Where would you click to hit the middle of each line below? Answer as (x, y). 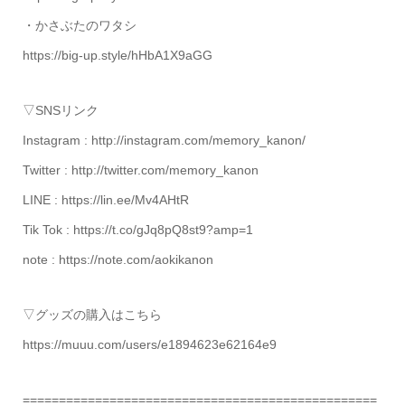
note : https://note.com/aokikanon (118, 259)
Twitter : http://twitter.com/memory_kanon (140, 170)
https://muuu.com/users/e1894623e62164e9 (149, 344)
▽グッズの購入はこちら (92, 315)
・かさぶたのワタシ (79, 25)
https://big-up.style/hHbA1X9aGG (117, 55)
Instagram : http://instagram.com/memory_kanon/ (164, 140)
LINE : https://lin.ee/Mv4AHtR (105, 200)
